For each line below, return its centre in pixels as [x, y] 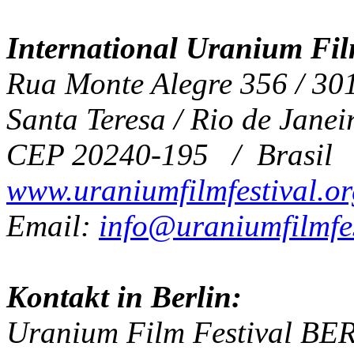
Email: [53, 226]
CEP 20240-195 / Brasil [169, 155]
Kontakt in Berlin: [124, 297]
